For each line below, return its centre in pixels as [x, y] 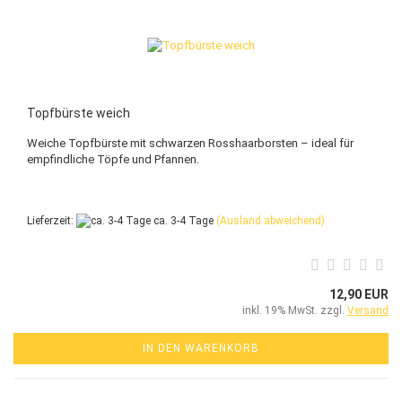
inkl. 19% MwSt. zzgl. [295, 311]
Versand [368, 311]
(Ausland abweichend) [271, 221]
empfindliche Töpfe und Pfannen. [113, 159]
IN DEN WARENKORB [201, 349]
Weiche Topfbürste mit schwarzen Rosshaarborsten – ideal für [190, 143]
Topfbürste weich [79, 113]
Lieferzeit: [52, 221]
